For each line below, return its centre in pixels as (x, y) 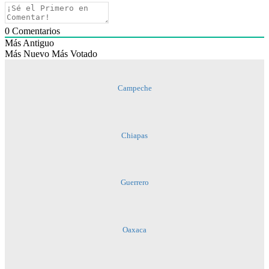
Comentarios (35, 31)
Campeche (134, 88)
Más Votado (74, 54)
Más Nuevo (27, 54)
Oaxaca (134, 229)
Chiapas (134, 135)
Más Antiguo (29, 43)
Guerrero (134, 183)
